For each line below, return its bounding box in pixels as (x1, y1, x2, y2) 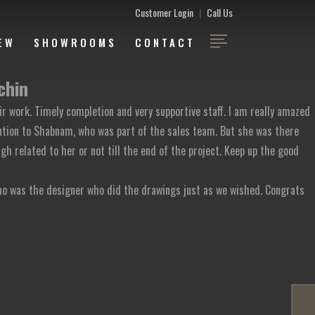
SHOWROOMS (34, 34, 117, 50)
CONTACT (135, 34, 195, 50)
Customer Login (135, 5, 193, 20)
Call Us (207, 5, 233, 20)
